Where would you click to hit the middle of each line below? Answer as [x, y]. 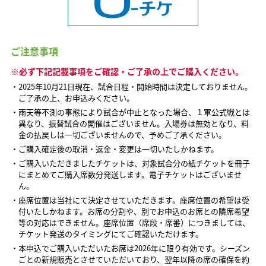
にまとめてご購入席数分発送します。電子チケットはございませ [130, 175]
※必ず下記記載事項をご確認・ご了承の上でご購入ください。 [127, 72]
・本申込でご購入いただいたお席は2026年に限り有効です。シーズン [130, 248]
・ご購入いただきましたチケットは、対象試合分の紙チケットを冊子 [130, 163]
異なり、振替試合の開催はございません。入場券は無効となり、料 [133, 123]
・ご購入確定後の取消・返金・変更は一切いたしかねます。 [114, 149]
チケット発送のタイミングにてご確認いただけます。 [110, 234]
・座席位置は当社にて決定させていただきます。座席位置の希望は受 [130, 200]
